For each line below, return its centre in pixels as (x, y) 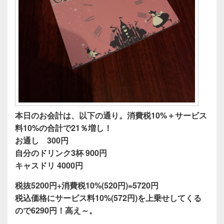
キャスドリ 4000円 (49, 165)
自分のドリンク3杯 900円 (61, 152)
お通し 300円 (42, 140)
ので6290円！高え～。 (56, 210)
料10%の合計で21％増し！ (63, 127)
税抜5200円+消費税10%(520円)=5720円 (87, 185)
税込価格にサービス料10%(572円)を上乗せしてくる (108, 197)
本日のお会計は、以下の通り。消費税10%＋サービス (111, 115)
